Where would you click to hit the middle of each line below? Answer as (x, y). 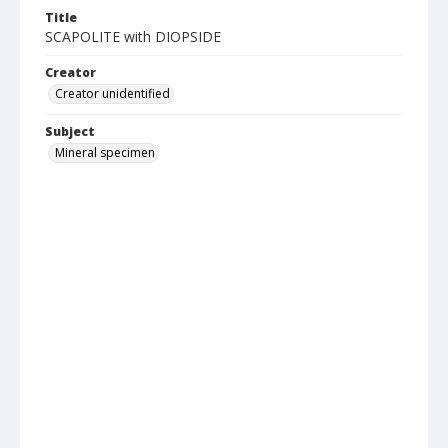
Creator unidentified (112, 93)
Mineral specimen (105, 152)
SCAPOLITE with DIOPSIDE (133, 36)
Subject (70, 131)
